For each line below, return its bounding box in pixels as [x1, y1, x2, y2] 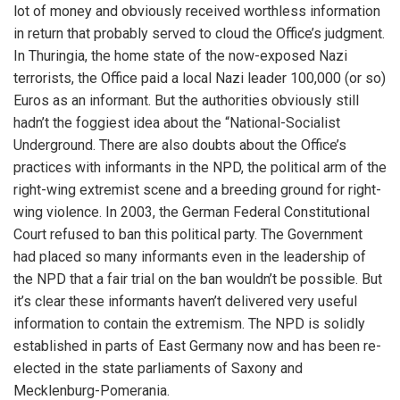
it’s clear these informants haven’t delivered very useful [13, 293, 357, 310]
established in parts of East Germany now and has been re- [13, 337, 381, 354]
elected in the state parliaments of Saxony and [13, 360, 303, 377]
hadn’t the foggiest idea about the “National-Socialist [13, 114, 340, 131]
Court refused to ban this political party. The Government [13, 226, 362, 243]
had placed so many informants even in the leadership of [13, 248, 366, 265]
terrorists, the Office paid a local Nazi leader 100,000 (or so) [13, 70, 386, 87]
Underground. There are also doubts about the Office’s [13, 137, 346, 154]
